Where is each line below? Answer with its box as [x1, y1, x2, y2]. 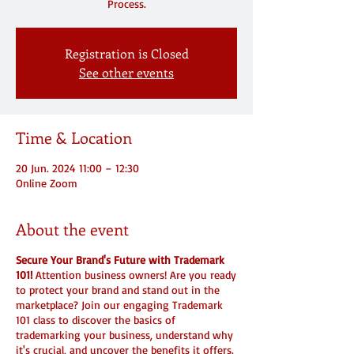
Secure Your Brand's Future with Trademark [16, 253, 224, 266]
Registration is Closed [64, 45, 189, 62]
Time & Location [16, 126, 132, 148]
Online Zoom [16, 176, 77, 190]
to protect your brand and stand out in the [16, 283, 220, 296]
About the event [16, 218, 129, 239]
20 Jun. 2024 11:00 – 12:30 [16, 161, 139, 175]
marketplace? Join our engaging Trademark [16, 298, 223, 311]
